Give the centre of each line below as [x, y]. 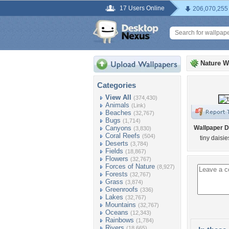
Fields [114, 151]
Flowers [117, 159]
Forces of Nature [130, 166]
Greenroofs [122, 189]
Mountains [121, 205]
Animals [117, 105]
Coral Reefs [123, 136]
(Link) [139, 105]
